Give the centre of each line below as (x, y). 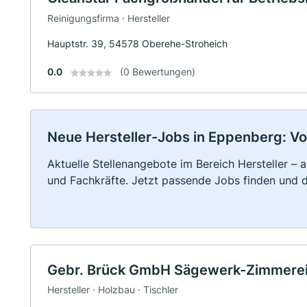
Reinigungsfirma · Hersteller (109, 18)
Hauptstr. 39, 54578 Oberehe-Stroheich (137, 43)
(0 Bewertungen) (158, 71)
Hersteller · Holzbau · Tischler (113, 290)
